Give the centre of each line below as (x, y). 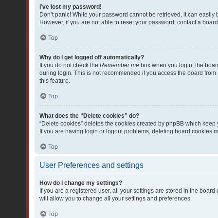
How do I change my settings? (81, 183)
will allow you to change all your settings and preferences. (116, 199)
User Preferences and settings (91, 165)
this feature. (55, 81)
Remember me (119, 65)
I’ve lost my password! (71, 7)
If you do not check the (70, 65)
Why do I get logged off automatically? (92, 57)
